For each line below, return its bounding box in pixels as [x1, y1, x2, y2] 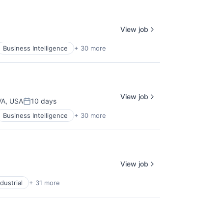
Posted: [23, 100, 51, 110]
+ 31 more [29, 179, 60, 187]
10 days [31, 97, 56, 105]
